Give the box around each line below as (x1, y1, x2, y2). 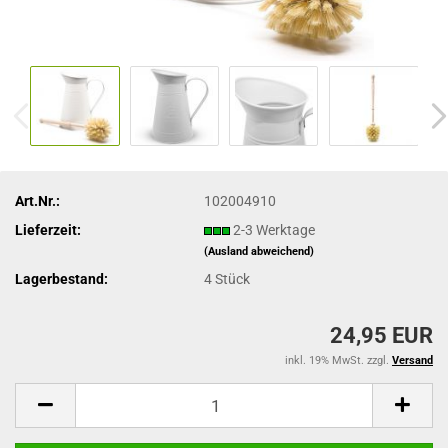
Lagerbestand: (15, 270, 108, 287)
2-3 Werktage (233, 221, 316, 238)
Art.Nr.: (15, 192, 60, 209)
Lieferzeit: (15, 221, 81, 238)
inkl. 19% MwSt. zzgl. (285, 354, 392, 367)
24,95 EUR (330, 323, 433, 348)
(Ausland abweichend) (204, 244, 315, 258)
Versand (392, 354, 433, 367)
